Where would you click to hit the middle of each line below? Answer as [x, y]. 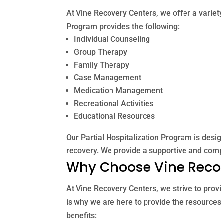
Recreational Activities [114, 103]
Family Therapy [102, 65]
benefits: [82, 215]
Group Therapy [101, 52]
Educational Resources [115, 116]
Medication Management [119, 90]
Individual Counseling [112, 39]
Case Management [108, 77]
